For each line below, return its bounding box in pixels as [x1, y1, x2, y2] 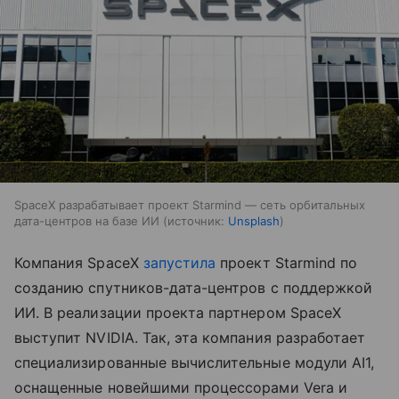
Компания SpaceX [14, 253, 143, 272]
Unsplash [228, 213, 280, 228]
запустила [142, 253, 216, 272]
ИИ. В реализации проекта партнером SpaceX [14, 303, 341, 322]
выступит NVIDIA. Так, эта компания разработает [14, 328, 366, 346]
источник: [167, 213, 224, 228]
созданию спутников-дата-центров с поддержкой [14, 278, 373, 297]
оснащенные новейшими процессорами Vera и [14, 378, 347, 396]
